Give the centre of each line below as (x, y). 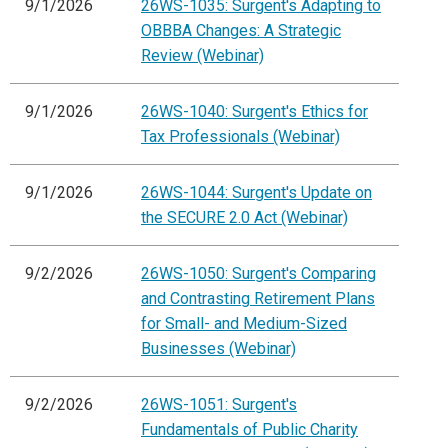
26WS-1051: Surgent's (219, 405)
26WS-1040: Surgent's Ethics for (254, 112)
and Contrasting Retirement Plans (258, 299)
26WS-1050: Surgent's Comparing (258, 274)
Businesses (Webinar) (218, 349)
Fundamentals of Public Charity (249, 430)
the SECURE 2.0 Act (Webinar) (244, 218)
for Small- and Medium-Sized (244, 324)
